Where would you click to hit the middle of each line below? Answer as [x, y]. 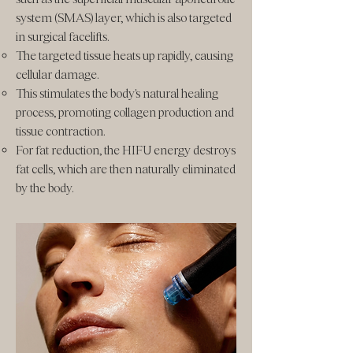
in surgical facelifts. [62, 37]
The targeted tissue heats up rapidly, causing [124, 56]
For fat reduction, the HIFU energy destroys [126, 150]
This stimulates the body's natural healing [117, 93]
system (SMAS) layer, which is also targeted [124, 18]
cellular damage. [57, 74]
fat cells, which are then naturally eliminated [126, 169]
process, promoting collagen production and [125, 112]
